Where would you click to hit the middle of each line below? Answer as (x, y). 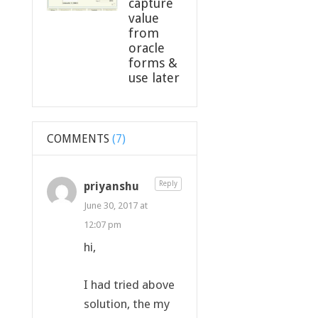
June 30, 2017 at (115, 205)
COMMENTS (78, 138)
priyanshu (111, 186)
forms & (153, 62)
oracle (146, 48)
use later (154, 77)
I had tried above (129, 284)
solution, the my (126, 303)
